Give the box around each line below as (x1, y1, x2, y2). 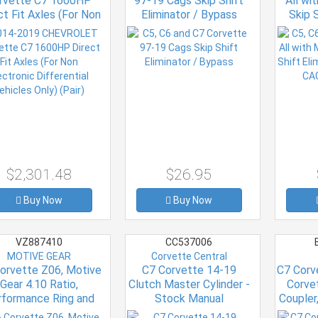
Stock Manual (154, 291, 224, 305)
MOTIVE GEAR (6, 250, 71, 262)
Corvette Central (150, 250, 227, 262)
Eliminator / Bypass (141, 7, 237, 21)
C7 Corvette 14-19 (141, 263, 236, 277)
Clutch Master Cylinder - (128, 277, 250, 291)
